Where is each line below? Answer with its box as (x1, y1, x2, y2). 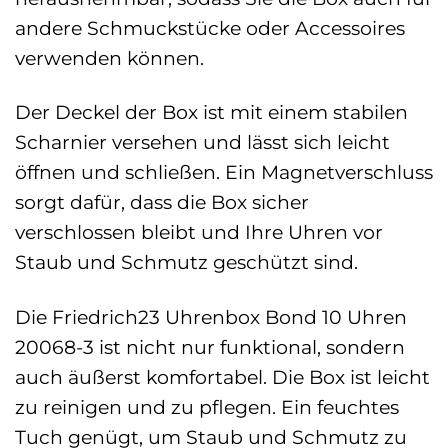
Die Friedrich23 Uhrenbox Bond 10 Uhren (15, 305, 407, 330)
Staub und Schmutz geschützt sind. (15, 250, 358, 275)
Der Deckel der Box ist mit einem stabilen (15, 100, 408, 125)
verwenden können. (15, 45, 204, 70)
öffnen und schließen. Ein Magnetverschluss (15, 160, 433, 185)
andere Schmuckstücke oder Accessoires (15, 15, 405, 40)
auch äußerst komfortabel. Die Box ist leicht (15, 365, 430, 390)
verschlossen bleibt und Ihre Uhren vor (15, 220, 383, 245)
